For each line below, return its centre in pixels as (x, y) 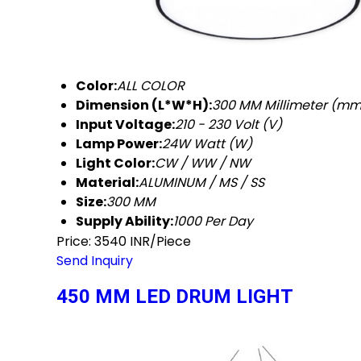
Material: (107, 183)
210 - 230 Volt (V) (228, 125)
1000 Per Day (213, 222)
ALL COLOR (151, 86)
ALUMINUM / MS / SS (201, 183)
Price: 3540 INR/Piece (124, 242)
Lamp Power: (119, 144)
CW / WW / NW (203, 164)
